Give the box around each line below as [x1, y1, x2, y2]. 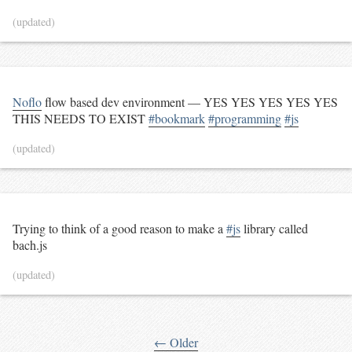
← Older [154, 333, 198, 350]
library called [240, 219, 308, 236]
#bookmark [148, 110, 205, 126]
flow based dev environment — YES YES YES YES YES [42, 93, 338, 110]
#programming [208, 110, 281, 126]
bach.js [13, 236, 47, 253]
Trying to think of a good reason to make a [13, 219, 226, 236]
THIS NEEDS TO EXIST [13, 110, 148, 126]
